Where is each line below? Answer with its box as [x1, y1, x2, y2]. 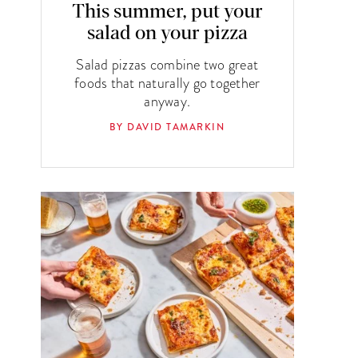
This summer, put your [71, 2, 263, 22]
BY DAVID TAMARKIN [109, 120, 225, 134]
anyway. [144, 90, 191, 111]
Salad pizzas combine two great [76, 54, 259, 74]
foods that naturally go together [74, 72, 261, 93]
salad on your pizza [86, 23, 248, 43]
